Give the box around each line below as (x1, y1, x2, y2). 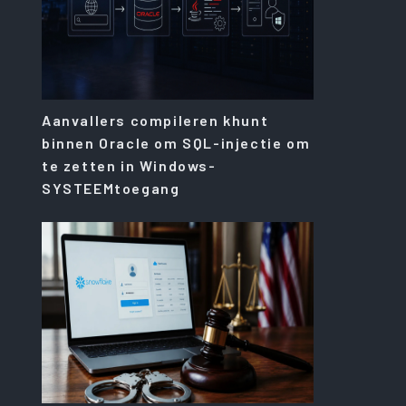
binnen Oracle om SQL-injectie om (42, 133, 311, 151)
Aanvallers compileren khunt (42, 111, 269, 129)
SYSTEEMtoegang (42, 179, 180, 197)
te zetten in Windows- (42, 156, 217, 174)
